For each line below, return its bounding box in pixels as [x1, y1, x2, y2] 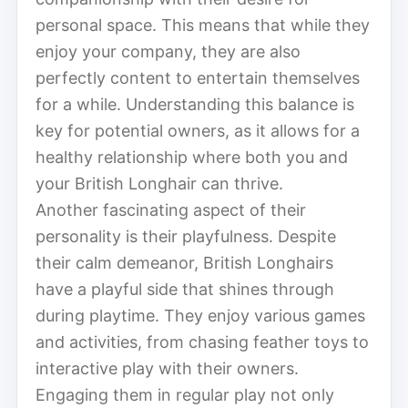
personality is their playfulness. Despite [36, 226, 336, 246]
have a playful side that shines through [36, 279, 334, 299]
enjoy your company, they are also [36, 41, 301, 61]
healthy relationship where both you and [36, 147, 348, 167]
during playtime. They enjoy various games [36, 305, 365, 325]
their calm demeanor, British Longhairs [36, 252, 333, 272]
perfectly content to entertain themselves [36, 67, 360, 87]
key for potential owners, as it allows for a [36, 120, 360, 140]
